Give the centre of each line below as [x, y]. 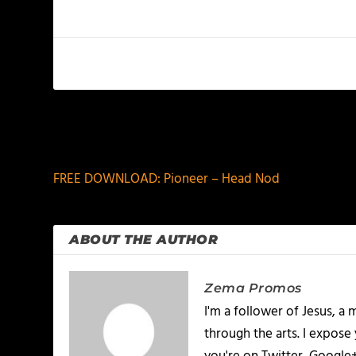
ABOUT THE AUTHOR [144, 240]
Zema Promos [253, 288]
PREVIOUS [103, 140]
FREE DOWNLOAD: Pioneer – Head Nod [167, 179]
